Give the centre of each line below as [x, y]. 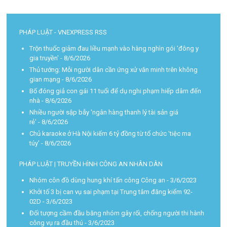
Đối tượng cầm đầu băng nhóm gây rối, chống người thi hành [117, 213]
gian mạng [45, 80]
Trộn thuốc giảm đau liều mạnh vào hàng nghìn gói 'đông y [114, 49]
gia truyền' [44, 58]
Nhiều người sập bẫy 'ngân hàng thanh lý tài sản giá [104, 112]
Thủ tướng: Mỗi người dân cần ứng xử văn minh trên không [114, 70]
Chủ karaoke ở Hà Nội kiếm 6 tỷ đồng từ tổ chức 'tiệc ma [110, 134]
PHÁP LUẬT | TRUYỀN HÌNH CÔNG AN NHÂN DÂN [91, 164]
